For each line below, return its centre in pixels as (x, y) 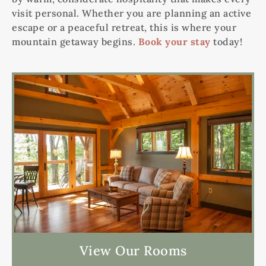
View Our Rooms (133, 251)
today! (226, 41)
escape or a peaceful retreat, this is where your (124, 27)
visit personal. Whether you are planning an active (132, 13)
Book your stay (174, 41)
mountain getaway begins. (75, 41)
